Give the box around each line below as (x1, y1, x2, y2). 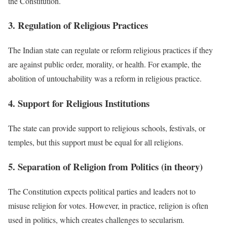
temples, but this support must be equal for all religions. (8, 136, 183, 147)
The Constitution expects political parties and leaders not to (8, 185, 196, 197)
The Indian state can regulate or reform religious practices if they (8, 45, 213, 56)
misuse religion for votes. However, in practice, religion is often (8, 200, 208, 211)
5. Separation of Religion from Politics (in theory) (8, 160, 203, 174)
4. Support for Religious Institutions (8, 96, 149, 110)
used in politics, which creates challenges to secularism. (8, 214, 184, 225)
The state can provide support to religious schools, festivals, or (8, 122, 205, 133)
